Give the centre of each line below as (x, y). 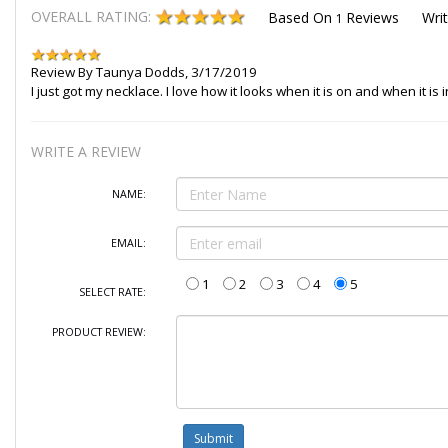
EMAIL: (128, 243)
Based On (301, 18)
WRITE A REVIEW (85, 152)
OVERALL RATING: (92, 16)
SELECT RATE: (112, 292)
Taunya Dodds (140, 72)
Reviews (372, 18)
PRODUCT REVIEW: (98, 332)
